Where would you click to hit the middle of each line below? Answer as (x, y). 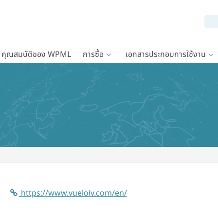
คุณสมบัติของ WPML (36, 54)
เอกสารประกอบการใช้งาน (166, 54)
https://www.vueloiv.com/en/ (73, 193)
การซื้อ (93, 54)
